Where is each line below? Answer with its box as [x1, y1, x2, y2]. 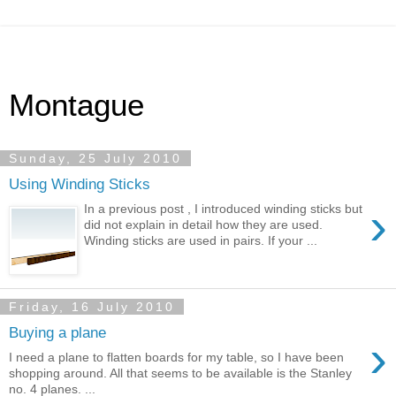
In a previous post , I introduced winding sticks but [84, 202, 363, 217]
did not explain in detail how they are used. [84, 217, 324, 232]
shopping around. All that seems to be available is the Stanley [9, 366, 352, 381]
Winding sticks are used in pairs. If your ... [84, 233, 318, 248]
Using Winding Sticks [9, 174, 150, 193]
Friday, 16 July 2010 [9, 300, 175, 314]
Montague [9, 88, 144, 122]
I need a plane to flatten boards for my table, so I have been [9, 350, 344, 365]
